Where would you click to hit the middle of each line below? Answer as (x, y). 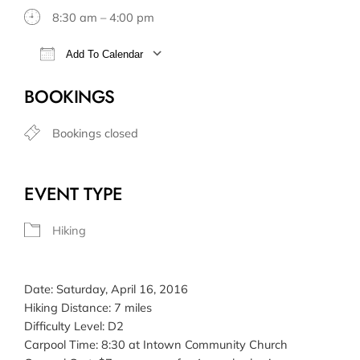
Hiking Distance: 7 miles (88, 308)
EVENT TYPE (74, 194)
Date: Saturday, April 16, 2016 (106, 289)
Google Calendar (274, 79)
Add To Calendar (103, 55)
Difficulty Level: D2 (74, 326)
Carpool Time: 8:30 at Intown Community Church (156, 345)
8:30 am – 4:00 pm (104, 18)
